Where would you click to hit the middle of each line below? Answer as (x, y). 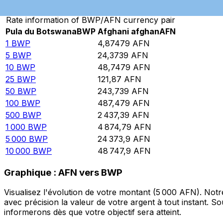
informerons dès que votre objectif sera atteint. (93, 212)
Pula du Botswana (41, 32)
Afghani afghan (128, 32)
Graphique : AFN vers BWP (63, 172)
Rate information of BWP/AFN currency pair (91, 20)
